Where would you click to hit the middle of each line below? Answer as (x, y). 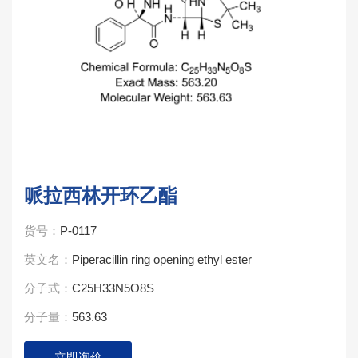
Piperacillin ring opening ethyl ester (162, 259)
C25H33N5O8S (113, 288)
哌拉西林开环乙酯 (101, 195)
